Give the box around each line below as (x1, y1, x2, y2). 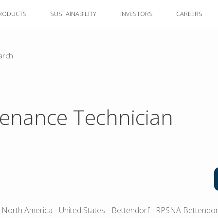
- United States (53, 205, 105, 216)
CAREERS (176, 9, 202, 18)
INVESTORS (120, 9, 153, 18)
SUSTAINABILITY (50, 9, 96, 18)
